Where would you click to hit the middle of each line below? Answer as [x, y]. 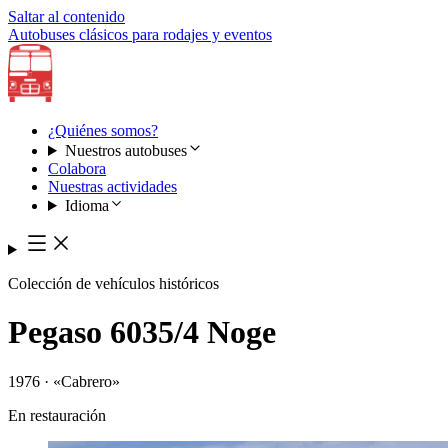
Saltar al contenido [66, 16]
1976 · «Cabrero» [64, 381]
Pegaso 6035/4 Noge [142, 332]
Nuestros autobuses [125, 150]
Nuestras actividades [112, 186]
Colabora [77, 168]
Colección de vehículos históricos [113, 283]
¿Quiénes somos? [103, 130]
